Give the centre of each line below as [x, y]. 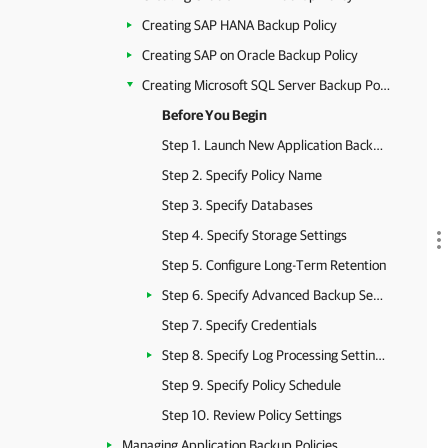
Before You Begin [214, 115]
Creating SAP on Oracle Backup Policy [250, 55]
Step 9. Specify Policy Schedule [251, 385]
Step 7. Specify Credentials [239, 325]
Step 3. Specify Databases [237, 205]
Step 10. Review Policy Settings [252, 415]
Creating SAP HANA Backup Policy [239, 25]
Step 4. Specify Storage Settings [254, 235]
